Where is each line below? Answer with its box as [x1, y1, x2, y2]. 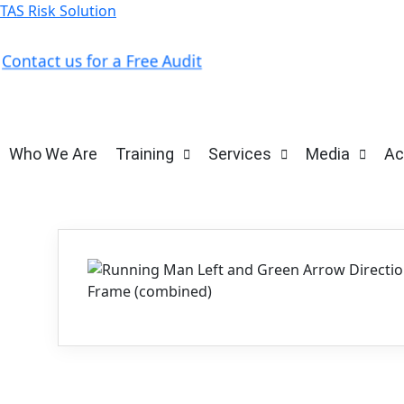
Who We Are [9, 144, 97, 163]
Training [115, 144, 174, 163]
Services [208, 144, 271, 163]
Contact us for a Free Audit [6, 50, 197, 72]
